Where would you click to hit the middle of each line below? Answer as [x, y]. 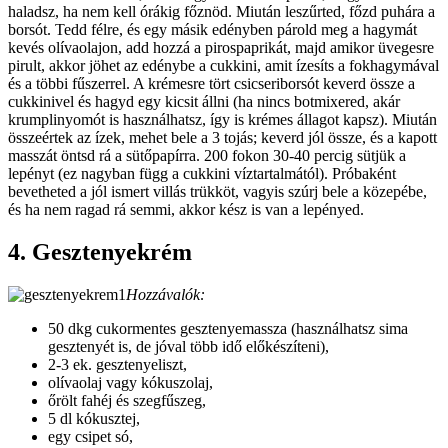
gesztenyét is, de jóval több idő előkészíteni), [188, 346]
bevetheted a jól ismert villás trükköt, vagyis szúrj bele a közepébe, [217, 191]
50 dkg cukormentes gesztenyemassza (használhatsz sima [228, 328]
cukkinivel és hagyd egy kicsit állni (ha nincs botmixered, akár [204, 101]
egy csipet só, [90, 436]
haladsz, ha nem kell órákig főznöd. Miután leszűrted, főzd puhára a [221, 11]
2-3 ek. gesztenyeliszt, [117, 364]
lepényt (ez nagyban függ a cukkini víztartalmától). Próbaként [202, 173]
